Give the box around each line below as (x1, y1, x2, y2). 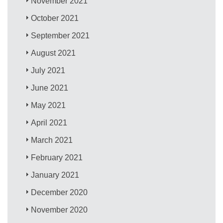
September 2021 (31, 31, 90, 40)
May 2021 (31, 101, 66, 110)
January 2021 (31, 170, 80, 179)
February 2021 (31, 153, 83, 162)
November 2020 (31, 205, 88, 214)
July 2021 (31, 66, 66, 75)
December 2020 (31, 188, 88, 197)
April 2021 (31, 118, 68, 127)
